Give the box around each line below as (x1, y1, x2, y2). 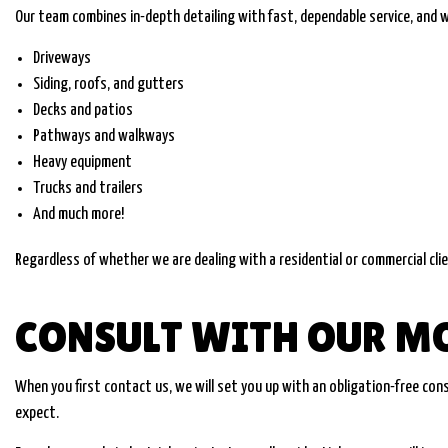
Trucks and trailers (32, 179, 143, 197)
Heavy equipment (32, 153, 132, 171)
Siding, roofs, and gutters (32, 75, 184, 93)
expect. (15, 404, 59, 422)
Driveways (32, 49, 91, 67)
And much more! (32, 205, 124, 223)
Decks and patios (32, 101, 133, 119)
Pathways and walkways (32, 127, 175, 145)
